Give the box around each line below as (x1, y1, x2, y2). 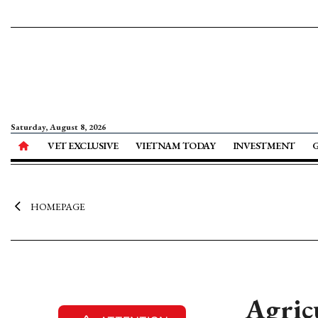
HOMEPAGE (30, 200, 85, 213)
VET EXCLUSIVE (48, 139, 119, 152)
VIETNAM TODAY (135, 139, 216, 152)
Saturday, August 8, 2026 (11, 121, 106, 133)
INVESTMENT (232, 139, 295, 152)
